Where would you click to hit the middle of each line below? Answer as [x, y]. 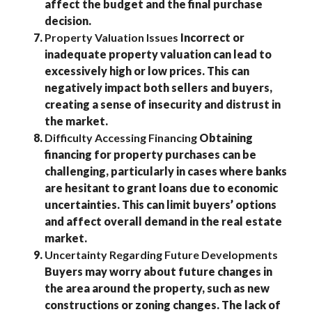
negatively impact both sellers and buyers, [158, 87]
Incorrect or [211, 37]
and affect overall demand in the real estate [163, 221]
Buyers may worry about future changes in [158, 271]
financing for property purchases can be [150, 154]
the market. [76, 121]
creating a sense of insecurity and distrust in [163, 104]
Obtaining [225, 138]
